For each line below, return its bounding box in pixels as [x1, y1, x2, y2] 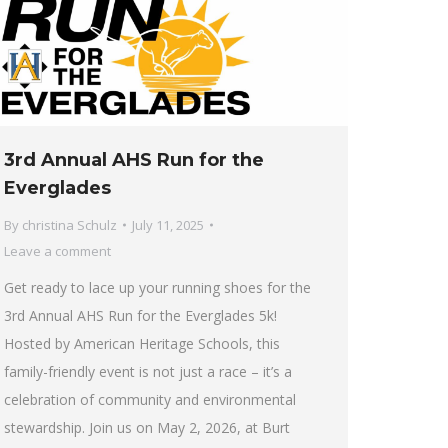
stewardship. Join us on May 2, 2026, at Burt [4, 418, 290, 438]
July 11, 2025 [132, 216, 204, 235]
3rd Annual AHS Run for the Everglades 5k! [4, 306, 277, 326]
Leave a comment [4, 242, 111, 261]
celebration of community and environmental [4, 390, 296, 410]
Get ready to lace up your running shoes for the [4, 278, 311, 298]
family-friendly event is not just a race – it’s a [4, 362, 292, 382]
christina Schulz [22, 216, 117, 235]
